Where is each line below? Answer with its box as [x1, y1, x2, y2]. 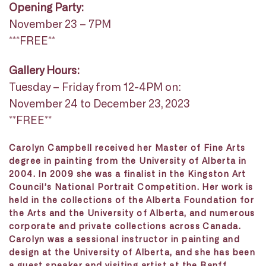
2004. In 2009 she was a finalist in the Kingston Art [9, 169, 246, 178]
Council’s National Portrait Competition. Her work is [9, 182, 254, 191]
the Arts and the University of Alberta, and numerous [9, 208, 255, 217]
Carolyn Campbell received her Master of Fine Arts [9, 142, 246, 152]
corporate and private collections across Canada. [9, 221, 242, 230]
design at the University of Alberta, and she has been [9, 247, 256, 256]
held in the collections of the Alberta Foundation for [9, 195, 255, 204]
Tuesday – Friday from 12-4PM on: [9, 80, 181, 93]
